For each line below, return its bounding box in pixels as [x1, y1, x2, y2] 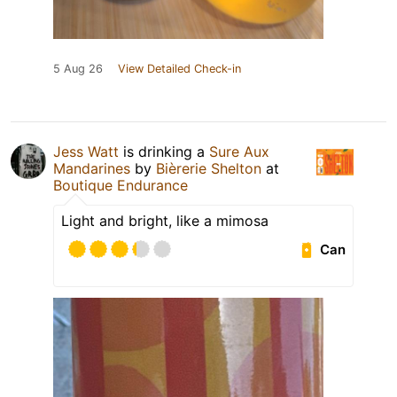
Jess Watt [53, 143, 119, 161]
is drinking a [119, 143, 209, 161]
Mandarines [53, 160, 130, 178]
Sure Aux [209, 143, 269, 161]
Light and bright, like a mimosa [61, 212, 269, 230]
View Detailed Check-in [118, 62, 241, 76]
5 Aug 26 [53, 62, 103, 76]
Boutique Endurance [53, 176, 188, 195]
